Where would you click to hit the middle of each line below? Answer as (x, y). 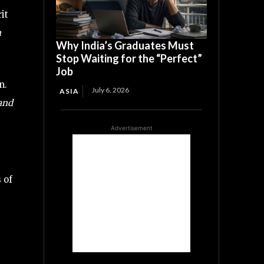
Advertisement (131, 128)
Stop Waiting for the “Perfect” (129, 59)
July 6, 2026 (111, 90)
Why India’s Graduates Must (125, 46)
